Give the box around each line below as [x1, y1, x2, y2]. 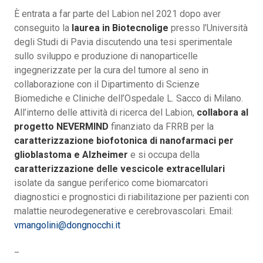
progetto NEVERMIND [14, 121, 109, 133]
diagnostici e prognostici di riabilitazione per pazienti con [14, 191, 249, 203]
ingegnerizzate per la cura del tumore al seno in [14, 65, 208, 76]
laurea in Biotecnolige [72, 22, 168, 34]
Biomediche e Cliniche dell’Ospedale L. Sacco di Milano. [14, 93, 243, 104]
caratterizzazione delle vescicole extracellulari [14, 163, 225, 175]
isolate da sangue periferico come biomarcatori [14, 177, 208, 189]
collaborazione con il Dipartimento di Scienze [14, 79, 200, 90]
